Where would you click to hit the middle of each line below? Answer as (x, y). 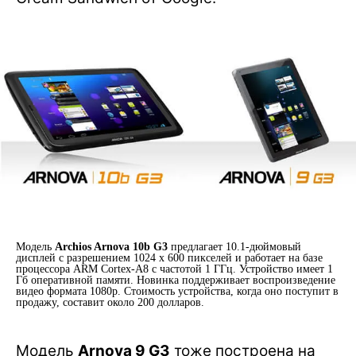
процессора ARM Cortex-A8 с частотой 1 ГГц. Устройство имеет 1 (174, 269)
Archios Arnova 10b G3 (111, 246)
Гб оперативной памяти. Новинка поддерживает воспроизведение (176, 280)
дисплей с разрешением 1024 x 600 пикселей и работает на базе (169, 257)
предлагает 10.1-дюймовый (234, 246)
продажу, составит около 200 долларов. (110, 302)
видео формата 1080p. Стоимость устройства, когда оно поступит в (177, 291)
